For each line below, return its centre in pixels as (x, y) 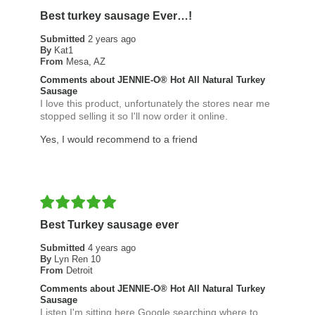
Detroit (79, 271)
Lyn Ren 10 (77, 259)
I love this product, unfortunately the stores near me (155, 104)
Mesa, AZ (85, 62)
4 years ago (111, 248)
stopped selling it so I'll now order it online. (134, 116)
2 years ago (111, 39)
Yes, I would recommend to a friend (118, 140)
